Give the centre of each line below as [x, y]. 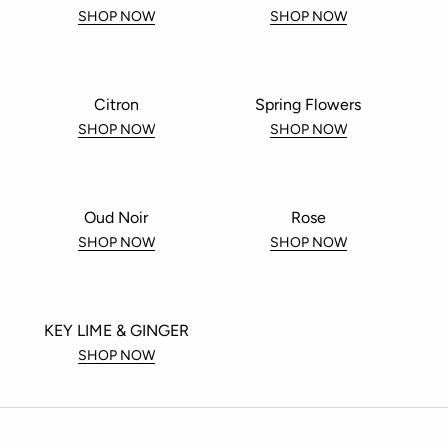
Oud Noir [116, 217]
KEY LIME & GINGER [116, 330]
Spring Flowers [308, 104]
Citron [116, 104]
